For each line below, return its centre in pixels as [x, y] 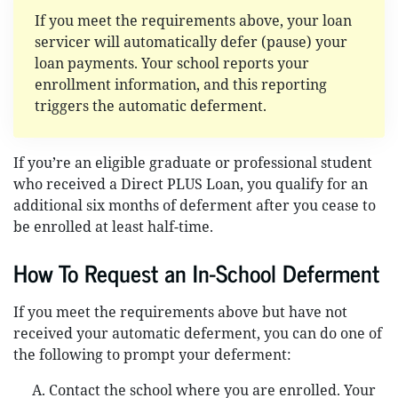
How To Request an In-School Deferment [196, 272]
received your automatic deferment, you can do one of [198, 333]
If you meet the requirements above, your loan [193, 20]
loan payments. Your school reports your [172, 63]
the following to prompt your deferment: [152, 354]
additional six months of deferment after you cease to [195, 205]
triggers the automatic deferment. [151, 106]
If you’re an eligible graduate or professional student [193, 163]
